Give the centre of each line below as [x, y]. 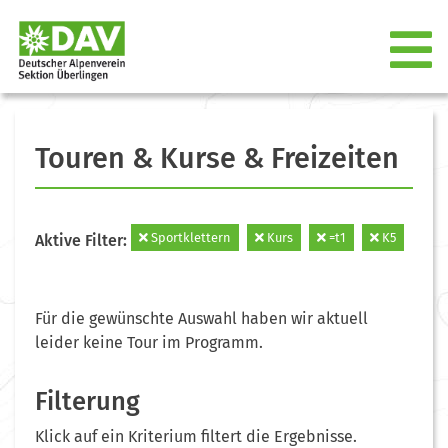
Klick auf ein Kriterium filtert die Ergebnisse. [196, 436]
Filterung [87, 401]
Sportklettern [189, 237]
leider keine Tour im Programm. [149, 342]
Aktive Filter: [83, 240]
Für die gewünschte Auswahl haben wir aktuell [201, 318]
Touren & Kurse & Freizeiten [217, 158]
